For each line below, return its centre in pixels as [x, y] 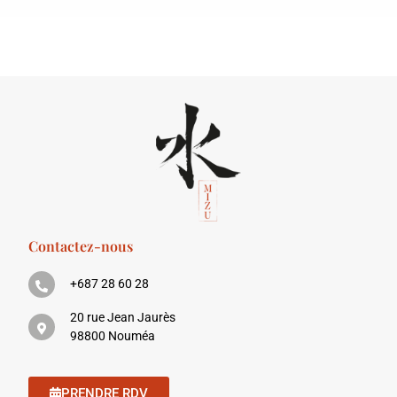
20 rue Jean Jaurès [123, 317]
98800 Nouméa [113, 335]
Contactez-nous [81, 245]
